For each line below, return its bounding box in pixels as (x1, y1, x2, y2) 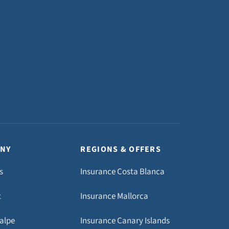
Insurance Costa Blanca (80, 166, 165, 178)
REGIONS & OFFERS (80, 144, 161, 155)
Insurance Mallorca (80, 190, 149, 202)
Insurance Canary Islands (80, 215, 170, 227)
